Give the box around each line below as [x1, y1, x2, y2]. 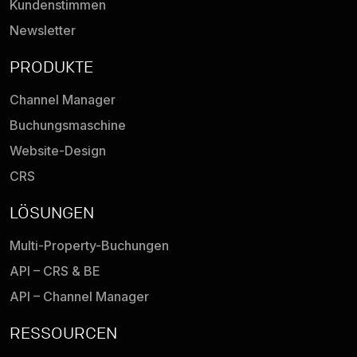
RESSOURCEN [10, 323, 117, 343]
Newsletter [10, 22, 76, 39]
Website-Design [10, 143, 106, 159]
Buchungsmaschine [10, 117, 126, 134]
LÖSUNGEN [10, 202, 94, 223]
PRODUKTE [10, 57, 93, 77]
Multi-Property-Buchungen [10, 237, 169, 254]
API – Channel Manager [10, 288, 149, 305]
